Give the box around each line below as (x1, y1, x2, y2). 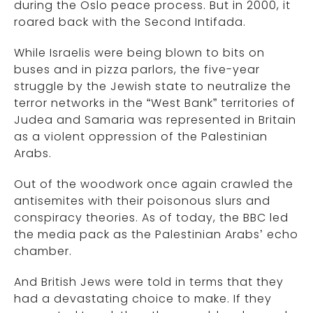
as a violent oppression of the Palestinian (14, 129, 268, 145)
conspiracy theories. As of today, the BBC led (14, 210, 289, 226)
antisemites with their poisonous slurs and (14, 193, 270, 209)
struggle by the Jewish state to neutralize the (14, 78, 291, 94)
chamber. (14, 243, 72, 259)
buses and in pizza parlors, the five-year (14, 61, 260, 78)
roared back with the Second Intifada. (14, 14, 246, 30)
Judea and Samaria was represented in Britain (14, 112, 296, 128)
